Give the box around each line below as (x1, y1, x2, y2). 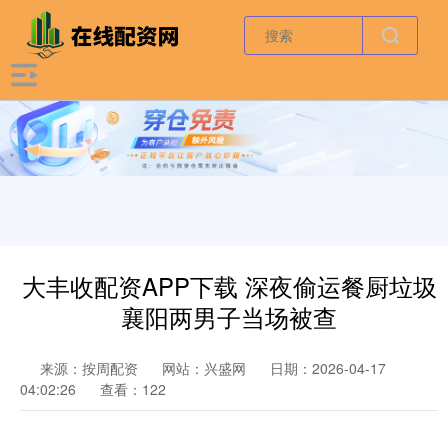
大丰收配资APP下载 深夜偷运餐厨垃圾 (21, 269, 437, 304)
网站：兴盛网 (162, 358, 246, 379)
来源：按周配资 (40, 358, 142, 379)
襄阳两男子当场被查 (121, 300, 337, 335)
